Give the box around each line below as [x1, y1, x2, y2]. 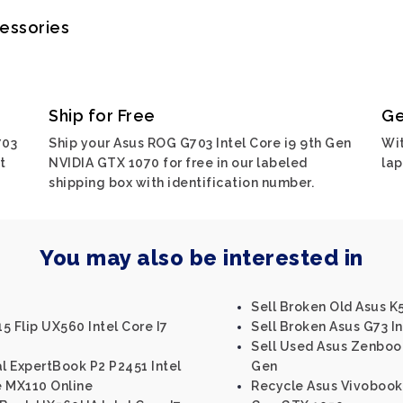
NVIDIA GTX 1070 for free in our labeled [49, 156, 308, 170]
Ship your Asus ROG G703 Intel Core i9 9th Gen [49, 136, 352, 150]
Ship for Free [49, 106, 156, 125]
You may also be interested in [40, 245, 363, 271]
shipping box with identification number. [49, 175, 314, 190]
